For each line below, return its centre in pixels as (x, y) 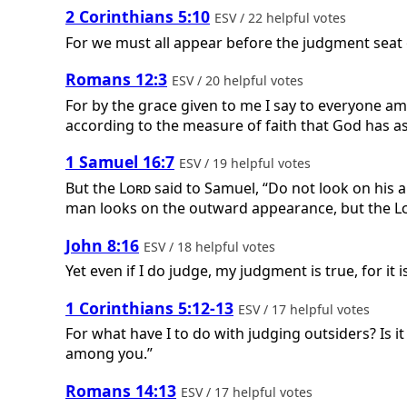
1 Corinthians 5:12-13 (149, 308)
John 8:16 (102, 245)
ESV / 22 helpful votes (282, 18)
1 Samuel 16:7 (120, 162)
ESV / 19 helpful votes (247, 164)
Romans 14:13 (121, 391)
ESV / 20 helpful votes (239, 81)
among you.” (109, 354)
